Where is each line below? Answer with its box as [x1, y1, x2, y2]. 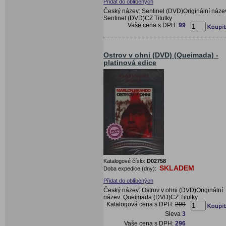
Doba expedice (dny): [103, 165, 158, 172]
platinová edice [103, 59, 156, 67]
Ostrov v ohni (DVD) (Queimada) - [103, 51, 218, 59]
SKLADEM [159, 163, 194, 172]
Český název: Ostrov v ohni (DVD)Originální [103, 186, 223, 194]
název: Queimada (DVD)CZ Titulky [103, 193, 198, 201]
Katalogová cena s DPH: [106, 200, 175, 208]
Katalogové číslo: [103, 157, 147, 164]
